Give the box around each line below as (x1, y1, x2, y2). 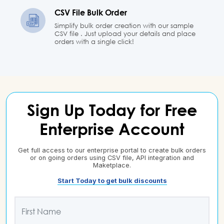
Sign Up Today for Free (27, 100, 197, 120)
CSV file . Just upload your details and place (54, 29, 196, 38)
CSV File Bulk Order (54, 7, 127, 18)
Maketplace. (93, 161, 131, 169)
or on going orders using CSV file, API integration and (30, 154, 194, 162)
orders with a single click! (54, 37, 134, 46)
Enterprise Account (39, 119, 184, 139)
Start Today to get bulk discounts (57, 177, 167, 185)
